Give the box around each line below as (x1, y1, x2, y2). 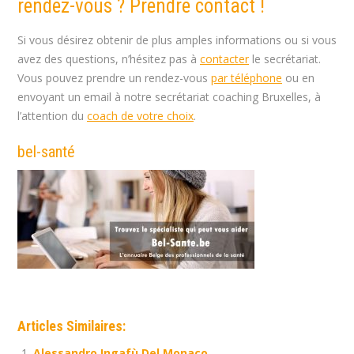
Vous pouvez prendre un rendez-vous (17, 70, 211, 85)
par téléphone (211, 70, 282, 85)
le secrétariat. (249, 51, 321, 66)
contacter (200, 51, 249, 66)
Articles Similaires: (17, 318, 126, 334)
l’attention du (17, 108, 87, 123)
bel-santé (17, 142, 75, 161)
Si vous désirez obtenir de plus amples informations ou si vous (17, 32, 337, 47)
